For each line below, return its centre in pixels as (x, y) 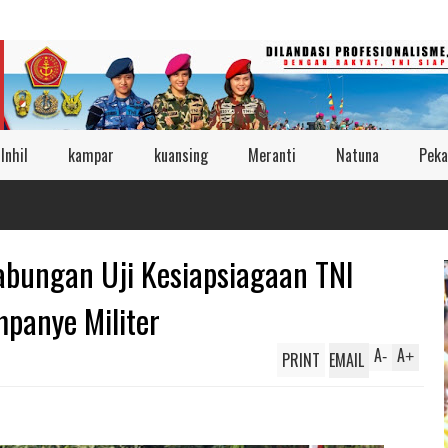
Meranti (272, 155)
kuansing (181, 155)
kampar (91, 155)
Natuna (357, 155)
